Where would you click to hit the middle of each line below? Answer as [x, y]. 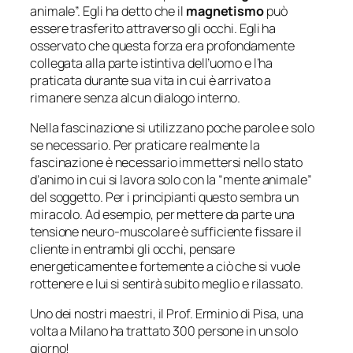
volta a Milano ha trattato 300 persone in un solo [164, 331]
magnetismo [225, 11]
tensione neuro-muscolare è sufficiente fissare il [166, 231]
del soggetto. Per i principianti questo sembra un [165, 197]
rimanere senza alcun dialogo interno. [136, 97]
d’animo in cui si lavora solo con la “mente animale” [171, 179]
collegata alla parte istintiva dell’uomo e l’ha [152, 63]
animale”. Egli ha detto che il [108, 11]
